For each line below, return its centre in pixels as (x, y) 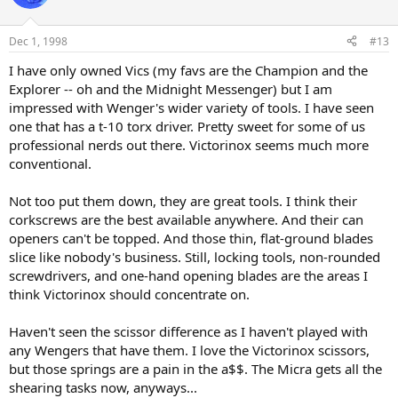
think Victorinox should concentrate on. (129, 294)
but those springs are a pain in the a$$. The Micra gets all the (195, 368)
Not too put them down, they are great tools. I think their (183, 200)
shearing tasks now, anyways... (103, 387)
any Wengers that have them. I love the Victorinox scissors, (189, 350)
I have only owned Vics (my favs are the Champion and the (188, 70)
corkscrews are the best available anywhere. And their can (186, 219)
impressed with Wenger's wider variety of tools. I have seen (191, 107)
